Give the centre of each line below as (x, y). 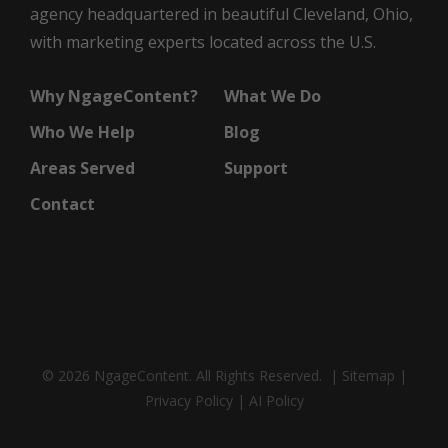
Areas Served (82, 168)
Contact (62, 204)
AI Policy (276, 401)
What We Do (272, 96)
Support (255, 168)
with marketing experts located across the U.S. (203, 42)
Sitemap (368, 376)
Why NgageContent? (114, 96)
